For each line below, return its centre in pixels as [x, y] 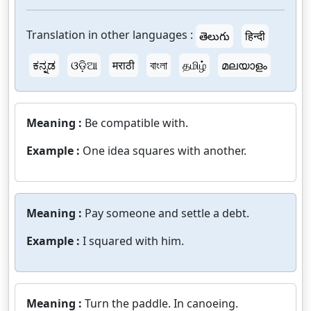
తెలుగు [215, 36]
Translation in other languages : [110, 35]
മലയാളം [244, 65]
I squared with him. [133, 241]
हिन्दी [255, 36]
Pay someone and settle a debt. [167, 213]
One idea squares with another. [165, 151]
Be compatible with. [136, 123]
